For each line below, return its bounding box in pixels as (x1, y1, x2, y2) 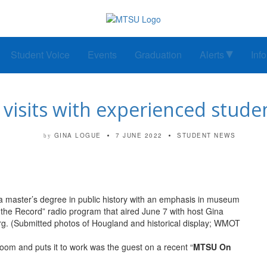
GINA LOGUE (54, 131, 101, 140)
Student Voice (11, 48, 70, 62)
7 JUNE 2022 (116, 131, 163, 140)
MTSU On (193, 241, 231, 253)
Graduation (135, 48, 182, 62)
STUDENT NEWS (177, 131, 235, 140)
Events (88, 48, 117, 62)
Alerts (200, 48, 224, 62)
